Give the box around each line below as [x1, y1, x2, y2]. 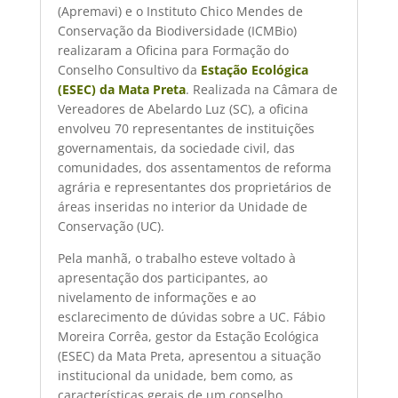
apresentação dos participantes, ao [57, 269, 267, 286]
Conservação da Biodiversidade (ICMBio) [57, 22, 297, 39]
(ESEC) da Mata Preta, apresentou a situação [57, 347, 321, 364]
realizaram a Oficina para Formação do [57, 42, 289, 59]
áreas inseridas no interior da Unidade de [57, 198, 307, 215]
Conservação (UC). [57, 218, 164, 235]
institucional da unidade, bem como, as [57, 367, 293, 384]
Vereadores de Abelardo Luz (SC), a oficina [57, 100, 308, 117]
